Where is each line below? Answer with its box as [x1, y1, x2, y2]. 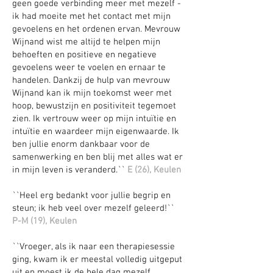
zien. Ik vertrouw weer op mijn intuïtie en [12, 113, 176, 124]
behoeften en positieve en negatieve [12, 49, 157, 60]
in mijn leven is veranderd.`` [12, 165, 127, 175]
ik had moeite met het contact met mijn [12, 11, 171, 22]
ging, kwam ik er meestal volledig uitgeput [12, 254, 182, 265]
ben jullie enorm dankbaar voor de [12, 139, 150, 150]
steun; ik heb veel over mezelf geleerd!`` [12, 203, 174, 214]
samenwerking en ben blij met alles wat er [12, 152, 183, 163]
